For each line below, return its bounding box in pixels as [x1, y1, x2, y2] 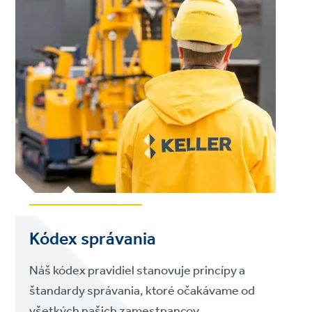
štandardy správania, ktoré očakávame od [29, 279, 256, 303]
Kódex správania [29, 222, 157, 256]
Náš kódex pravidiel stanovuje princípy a [29, 258, 246, 283]
